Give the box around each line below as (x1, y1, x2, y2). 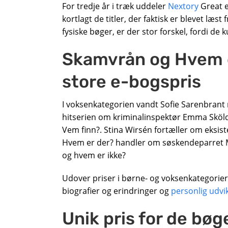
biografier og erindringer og (62, 185, 171, 196)
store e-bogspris (62, 71, 201, 92)
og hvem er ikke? (62, 149, 126, 161)
